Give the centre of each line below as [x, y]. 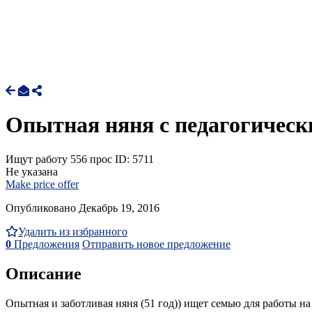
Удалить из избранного [73, 231]
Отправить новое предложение [156, 244]
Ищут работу [37, 159]
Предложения [45, 244]
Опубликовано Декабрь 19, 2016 [83, 208]
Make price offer [42, 184]
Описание [44, 273]
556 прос [91, 159]
